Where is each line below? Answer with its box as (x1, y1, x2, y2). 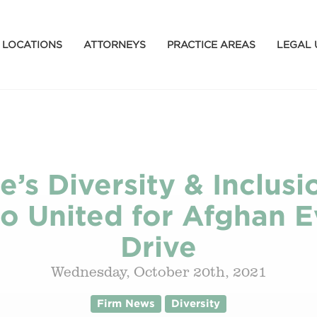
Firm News (97, 297, 155, 309)
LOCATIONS (1, 38, 62, 50)
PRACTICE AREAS (166, 38, 255, 50)
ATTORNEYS (83, 38, 146, 50)
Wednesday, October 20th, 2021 (50, 263, 267, 280)
